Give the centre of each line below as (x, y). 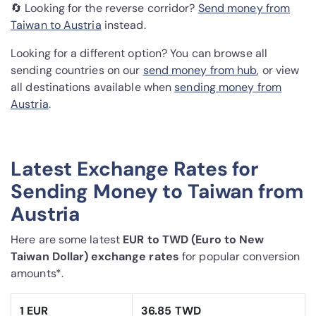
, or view (278, 71)
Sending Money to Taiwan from (157, 192)
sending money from (228, 87)
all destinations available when (93, 87)
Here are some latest (67, 240)
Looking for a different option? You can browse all (139, 54)
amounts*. (37, 274)
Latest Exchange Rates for (135, 169)
